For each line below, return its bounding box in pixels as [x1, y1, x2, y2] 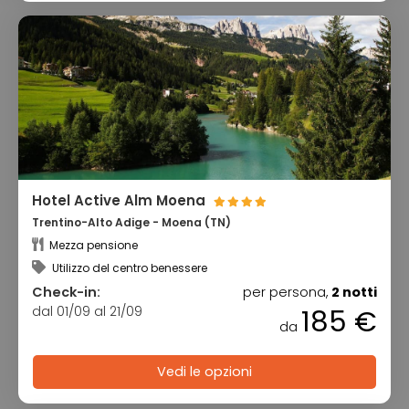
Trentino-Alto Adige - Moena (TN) [32, 215, 231, 231]
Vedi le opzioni [157, 362, 252, 382]
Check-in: [32, 282, 100, 301]
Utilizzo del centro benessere [49, 259, 207, 276]
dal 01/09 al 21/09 [32, 301, 142, 320]
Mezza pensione [47, 236, 138, 253]
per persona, [243, 282, 331, 301]
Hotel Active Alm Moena [32, 191, 209, 211]
